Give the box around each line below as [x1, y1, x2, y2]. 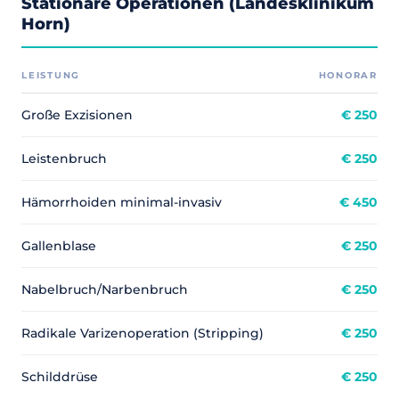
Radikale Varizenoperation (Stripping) [21, 326, 264, 340]
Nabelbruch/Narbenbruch [21, 282, 188, 297]
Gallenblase [21, 239, 96, 253]
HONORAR [318, 69, 378, 80]
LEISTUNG [21, 69, 81, 80]
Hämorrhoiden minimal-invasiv [21, 195, 222, 209]
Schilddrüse [21, 370, 98, 384]
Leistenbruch [21, 151, 107, 166]
